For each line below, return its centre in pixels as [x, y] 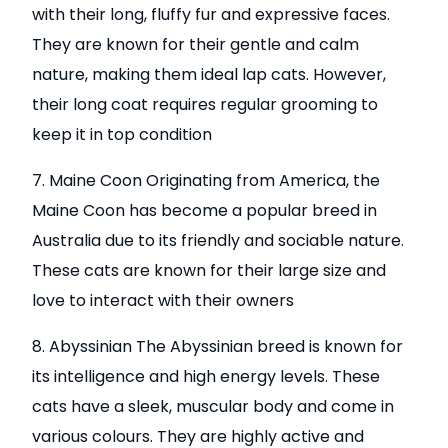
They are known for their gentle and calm [196, 44]
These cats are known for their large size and [209, 270]
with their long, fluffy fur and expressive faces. [211, 14]
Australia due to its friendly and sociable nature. [218, 240]
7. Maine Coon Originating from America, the [206, 180]
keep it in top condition [122, 134]
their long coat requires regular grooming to [205, 104]
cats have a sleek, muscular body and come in [213, 406]
